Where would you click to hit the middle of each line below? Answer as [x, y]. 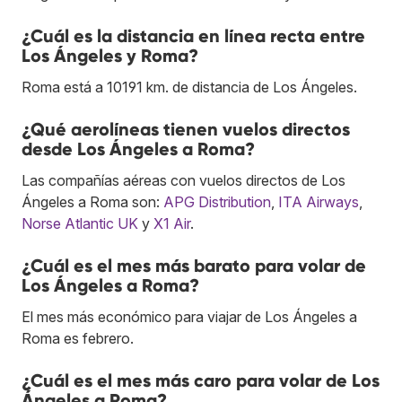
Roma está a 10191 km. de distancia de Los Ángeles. [189, 87]
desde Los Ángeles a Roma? [138, 149]
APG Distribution [217, 201]
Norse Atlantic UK [80, 223]
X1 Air [172, 223]
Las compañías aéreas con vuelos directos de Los [184, 180]
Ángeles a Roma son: [92, 201]
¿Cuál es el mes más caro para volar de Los [201, 380]
